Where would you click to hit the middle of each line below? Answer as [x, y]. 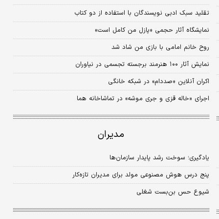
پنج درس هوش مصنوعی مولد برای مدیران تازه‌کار [195, 175]
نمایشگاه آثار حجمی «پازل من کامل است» [152, 30]
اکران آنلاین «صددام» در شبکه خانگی [158, 81]
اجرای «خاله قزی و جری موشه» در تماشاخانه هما [143, 99]
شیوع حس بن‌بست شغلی [173, 192]
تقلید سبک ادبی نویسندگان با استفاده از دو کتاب [142, 13]
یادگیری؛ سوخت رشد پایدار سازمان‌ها [159, 158]
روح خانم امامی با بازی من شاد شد [160, 47]
